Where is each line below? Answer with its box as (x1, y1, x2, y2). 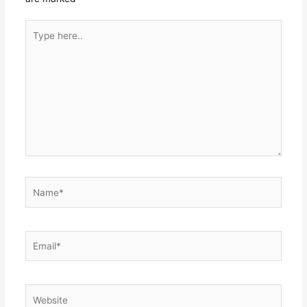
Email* (24, 232, 53, 243)
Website (24, 286, 60, 297)
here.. (24, 36, 50, 48)
